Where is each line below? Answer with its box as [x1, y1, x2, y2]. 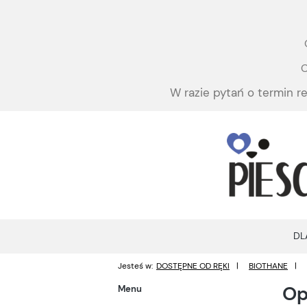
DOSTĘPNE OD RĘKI [156, 260, 230, 271]
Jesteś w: [118, 260, 153, 271]
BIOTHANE [249, 260, 288, 271]
